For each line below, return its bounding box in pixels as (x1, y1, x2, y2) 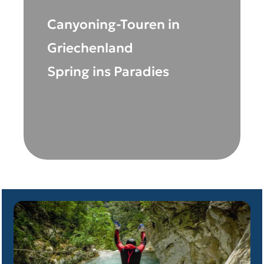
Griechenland (47, 39, 133, 57)
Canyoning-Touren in (47, 16, 180, 33)
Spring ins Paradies (47, 63, 169, 80)
